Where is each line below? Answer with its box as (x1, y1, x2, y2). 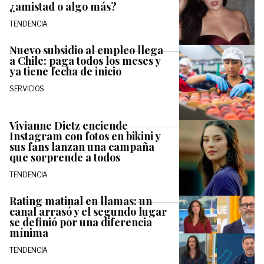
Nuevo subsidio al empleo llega (9, 42, 163, 57)
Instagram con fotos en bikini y (9, 128, 160, 143)
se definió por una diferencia (9, 214, 152, 229)
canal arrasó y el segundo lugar (9, 204, 167, 219)
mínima (9, 225, 48, 240)
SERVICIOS (9, 84, 45, 93)
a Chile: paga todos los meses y (9, 53, 160, 68)
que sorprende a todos (9, 150, 120, 164)
